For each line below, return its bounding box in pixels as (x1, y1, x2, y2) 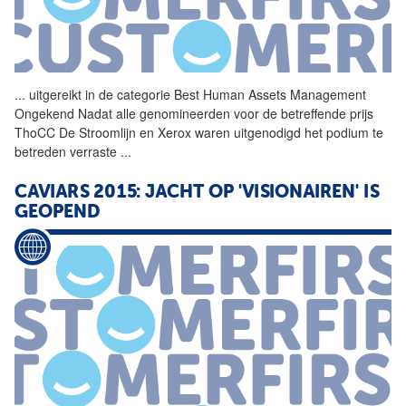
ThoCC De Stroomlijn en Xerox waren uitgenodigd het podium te (14, 122, 383, 141)
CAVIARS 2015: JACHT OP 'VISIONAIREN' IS (14, 183, 379, 202)
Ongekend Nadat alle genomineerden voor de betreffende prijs (14, 103, 373, 122)
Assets (248, 84, 286, 103)
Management (290, 84, 366, 103)
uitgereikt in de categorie (25, 84, 174, 103)
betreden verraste (14, 141, 121, 160)
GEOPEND (14, 203, 101, 222)
